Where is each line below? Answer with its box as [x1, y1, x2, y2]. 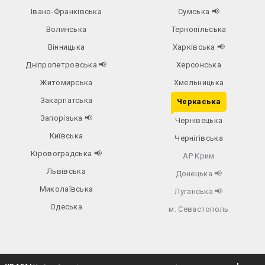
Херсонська [176, 60, 221, 70]
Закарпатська [40, 96, 93, 105]
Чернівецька [174, 116, 223, 125]
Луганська [174, 187, 215, 196]
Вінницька [47, 43, 85, 52]
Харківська [172, 43, 217, 52]
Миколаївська [39, 185, 93, 194]
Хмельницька [173, 78, 224, 88]
